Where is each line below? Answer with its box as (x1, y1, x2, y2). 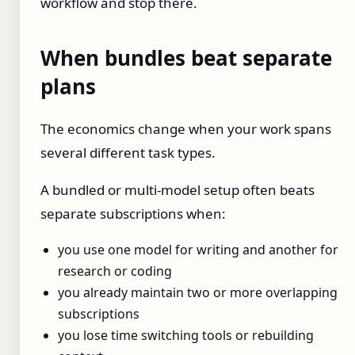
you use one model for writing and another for (58, 241, 338, 259)
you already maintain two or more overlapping (58, 284, 338, 302)
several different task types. (40, 143, 216, 162)
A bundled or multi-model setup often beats (40, 181, 315, 200)
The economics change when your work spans (40, 120, 331, 139)
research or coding (58, 262, 172, 281)
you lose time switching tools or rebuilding (58, 326, 314, 345)
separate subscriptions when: (40, 204, 226, 223)
